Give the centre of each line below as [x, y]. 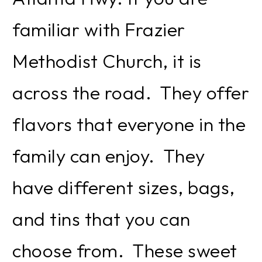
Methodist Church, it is [107, 61]
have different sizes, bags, [124, 187]
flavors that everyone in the [129, 124]
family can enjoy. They [109, 155]
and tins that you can [101, 218]
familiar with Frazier [99, 29]
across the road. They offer [131, 92]
